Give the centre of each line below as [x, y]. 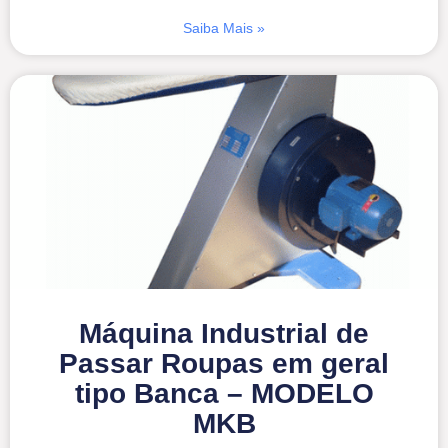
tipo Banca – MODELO [224, 393]
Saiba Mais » [224, 27]
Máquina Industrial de [224, 333]
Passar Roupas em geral [224, 363]
